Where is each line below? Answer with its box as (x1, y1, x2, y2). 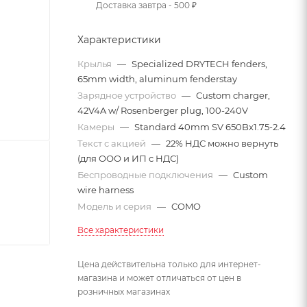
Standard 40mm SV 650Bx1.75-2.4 (134, 121, 286, 132)
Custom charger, (196, 90, 270, 101)
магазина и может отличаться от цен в (77, 273, 241, 283)
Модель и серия (77, 201, 153, 212)
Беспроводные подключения (77, 169, 215, 180)
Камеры (77, 121, 116, 132)
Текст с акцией (77, 138, 148, 149)
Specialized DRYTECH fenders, (132, 58, 267, 69)
